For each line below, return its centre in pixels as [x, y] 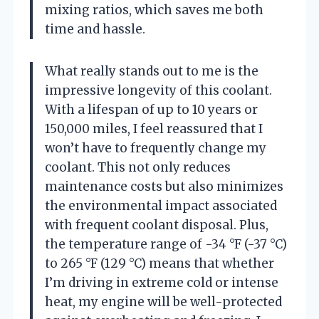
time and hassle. [95, 29]
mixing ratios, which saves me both [154, 10]
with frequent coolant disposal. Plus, [157, 225]
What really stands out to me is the [152, 71]
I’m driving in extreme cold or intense [162, 282]
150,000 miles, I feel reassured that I [154, 129]
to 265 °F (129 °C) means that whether [159, 263]
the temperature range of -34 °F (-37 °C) [166, 244]
